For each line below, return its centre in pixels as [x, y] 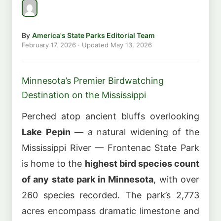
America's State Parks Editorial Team [93, 35]
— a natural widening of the [135, 132]
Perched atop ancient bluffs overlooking [110, 116]
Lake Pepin [46, 132]
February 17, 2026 [49, 45]
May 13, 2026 [131, 45]
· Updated [93, 45]
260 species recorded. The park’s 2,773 [110, 195]
